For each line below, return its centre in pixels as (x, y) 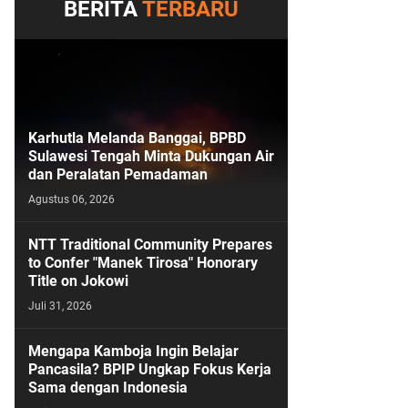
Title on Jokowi (78, 281)
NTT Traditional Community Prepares (150, 245)
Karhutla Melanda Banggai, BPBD (137, 138)
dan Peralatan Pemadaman (118, 174)
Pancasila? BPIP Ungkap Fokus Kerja (150, 369)
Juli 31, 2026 (60, 306)
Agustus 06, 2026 (71, 199)
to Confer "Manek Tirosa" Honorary (143, 263)
